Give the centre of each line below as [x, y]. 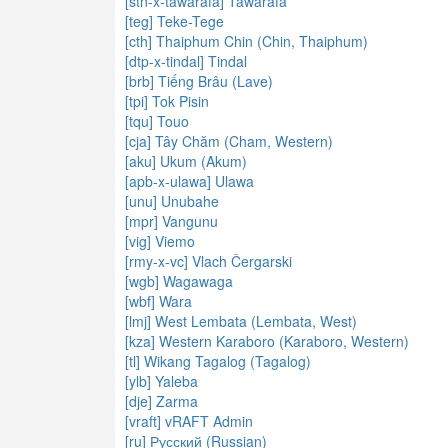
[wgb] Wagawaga [179, 281]
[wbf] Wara [158, 301]
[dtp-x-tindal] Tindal [186, 61]
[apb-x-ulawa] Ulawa [189, 181]
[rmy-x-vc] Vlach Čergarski [208, 261]
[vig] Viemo [160, 241]
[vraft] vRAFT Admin [189, 421]
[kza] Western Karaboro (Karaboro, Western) [267, 341]
